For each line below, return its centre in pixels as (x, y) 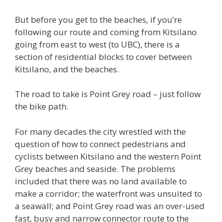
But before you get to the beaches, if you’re (98, 19)
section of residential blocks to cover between (103, 56)
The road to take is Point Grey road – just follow (108, 94)
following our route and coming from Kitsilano (106, 32)
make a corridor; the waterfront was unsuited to (109, 193)
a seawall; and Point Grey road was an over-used (110, 206)
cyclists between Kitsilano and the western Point (108, 156)
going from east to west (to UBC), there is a (97, 44)
